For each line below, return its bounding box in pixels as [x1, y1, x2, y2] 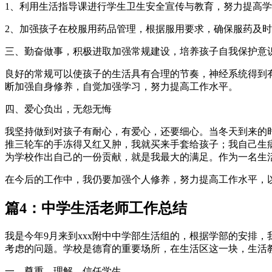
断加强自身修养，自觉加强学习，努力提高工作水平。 [5, 81, 238, 92]
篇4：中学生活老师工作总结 [5, 200, 187, 217]
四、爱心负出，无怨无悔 [5, 104, 112, 115]
